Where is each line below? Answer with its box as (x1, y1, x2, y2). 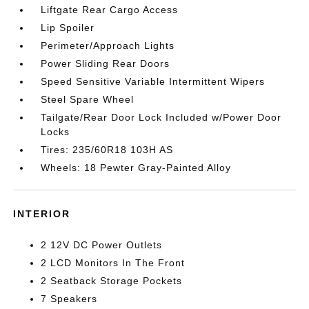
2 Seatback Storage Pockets (41, 275, 183, 286)
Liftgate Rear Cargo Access (41, 3, 179, 15)
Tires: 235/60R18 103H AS (41, 143, 174, 155)
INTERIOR (13, 208, 71, 219)
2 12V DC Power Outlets (41, 239, 163, 250)
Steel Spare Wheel (41, 93, 134, 105)
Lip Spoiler (41, 21, 95, 33)
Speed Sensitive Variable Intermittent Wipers (41, 75, 266, 87)
